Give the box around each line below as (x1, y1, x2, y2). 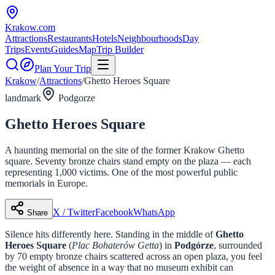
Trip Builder (96, 44, 144, 55)
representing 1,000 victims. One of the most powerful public (5, 166, 238, 177)
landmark (5, 93, 41, 103)
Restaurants (47, 33, 92, 44)
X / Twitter (53, 206, 95, 217)
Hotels (92, 33, 117, 44)
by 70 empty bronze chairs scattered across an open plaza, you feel (5, 250, 262, 261)
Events (25, 44, 51, 55)
